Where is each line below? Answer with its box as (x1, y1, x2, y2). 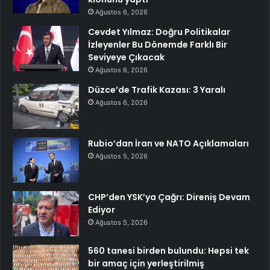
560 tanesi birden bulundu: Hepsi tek (88, 244, 249, 257)
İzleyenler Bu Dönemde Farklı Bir (88, 38, 227, 51)
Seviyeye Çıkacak (88, 51, 165, 63)
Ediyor (88, 203, 115, 216)
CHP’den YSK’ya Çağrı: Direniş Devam (88, 190, 250, 203)
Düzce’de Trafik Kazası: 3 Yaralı (88, 83, 225, 96)
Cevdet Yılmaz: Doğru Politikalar (88, 25, 230, 38)
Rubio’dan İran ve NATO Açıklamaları (88, 137, 249, 149)
